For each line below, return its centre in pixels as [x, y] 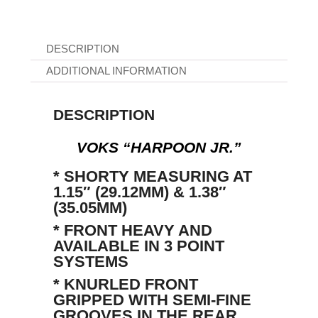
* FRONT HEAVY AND [132, 231]
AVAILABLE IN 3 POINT [138, 246]
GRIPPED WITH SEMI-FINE [152, 300]
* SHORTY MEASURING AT [152, 177]
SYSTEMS [91, 262]
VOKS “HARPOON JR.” [159, 148]
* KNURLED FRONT [125, 285]
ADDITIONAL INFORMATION [116, 71]
